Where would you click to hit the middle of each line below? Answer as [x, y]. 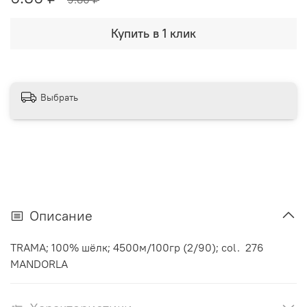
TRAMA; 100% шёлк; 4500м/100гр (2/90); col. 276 [137, 248]
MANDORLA [39, 264]
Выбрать [59, 97]
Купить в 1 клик [153, 34]
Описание [61, 216]
